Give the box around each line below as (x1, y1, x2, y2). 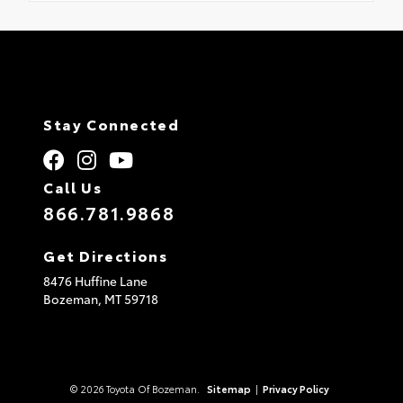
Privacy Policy (262, 381, 329, 396)
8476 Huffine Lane (43, 271, 148, 290)
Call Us (43, 175, 103, 197)
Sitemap (206, 381, 251, 396)
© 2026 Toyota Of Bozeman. (69, 381, 202, 396)
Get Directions (43, 244, 168, 265)
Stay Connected (43, 112, 180, 134)
